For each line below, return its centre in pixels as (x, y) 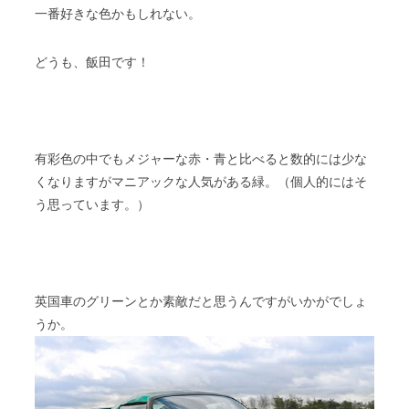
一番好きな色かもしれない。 (118, 14)
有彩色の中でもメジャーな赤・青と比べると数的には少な (201, 159)
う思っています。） (93, 204)
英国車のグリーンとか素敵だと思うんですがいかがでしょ (201, 301)
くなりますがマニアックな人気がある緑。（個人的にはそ (201, 182)
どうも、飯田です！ (93, 62)
